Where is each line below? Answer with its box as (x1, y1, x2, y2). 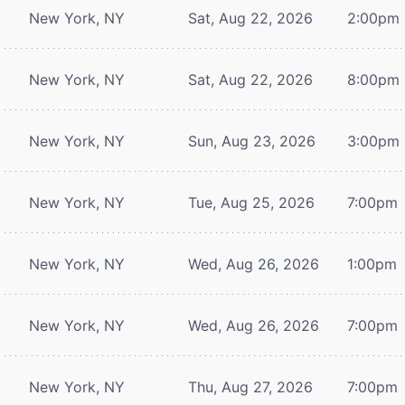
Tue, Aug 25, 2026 (188, 193, 315, 212)
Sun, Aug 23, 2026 (188, 131, 316, 150)
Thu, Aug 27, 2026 (188, 377, 313, 396)
